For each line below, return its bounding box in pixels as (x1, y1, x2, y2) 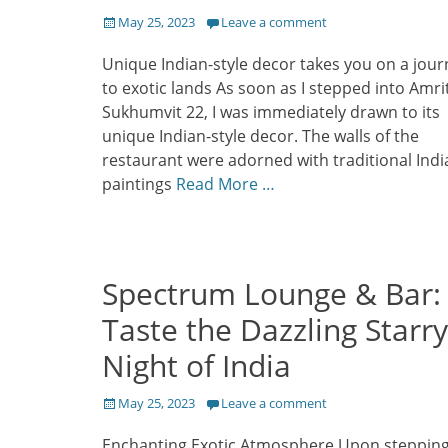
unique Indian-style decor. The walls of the (102, 125, 419, 148)
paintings (102, 173, 176, 196)
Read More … (176, 173, 275, 196)
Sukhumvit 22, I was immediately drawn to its (102, 101, 440, 124)
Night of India (102, 345, 291, 387)
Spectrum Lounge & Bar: (102, 273, 441, 315)
